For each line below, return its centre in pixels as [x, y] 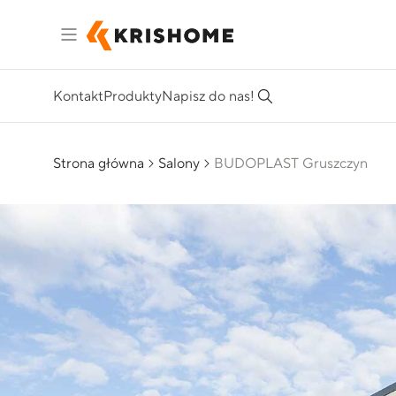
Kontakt [78, 96]
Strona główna [99, 164]
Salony [179, 164]
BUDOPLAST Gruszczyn [291, 164]
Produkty [133, 96]
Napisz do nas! [208, 96]
